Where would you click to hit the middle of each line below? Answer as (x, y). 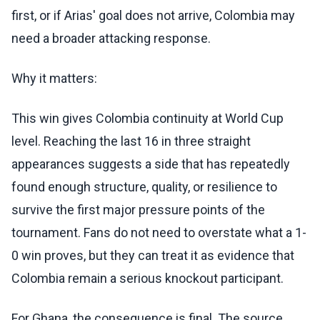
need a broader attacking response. (111, 39)
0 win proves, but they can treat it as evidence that (153, 256)
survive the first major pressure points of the (138, 210)
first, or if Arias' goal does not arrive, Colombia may (153, 16)
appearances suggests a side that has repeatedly (151, 164)
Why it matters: (54, 79)
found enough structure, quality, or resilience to (144, 187)
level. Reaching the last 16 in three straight (131, 141)
